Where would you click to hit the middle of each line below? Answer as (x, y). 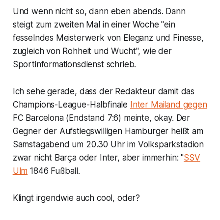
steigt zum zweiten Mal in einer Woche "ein (94, 25)
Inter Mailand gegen (168, 105)
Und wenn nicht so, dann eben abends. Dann (99, 12)
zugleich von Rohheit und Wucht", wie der (92, 51)
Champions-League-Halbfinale (71, 105)
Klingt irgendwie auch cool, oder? (76, 198)
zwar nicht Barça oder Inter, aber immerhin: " (98, 158)
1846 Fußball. (54, 171)
